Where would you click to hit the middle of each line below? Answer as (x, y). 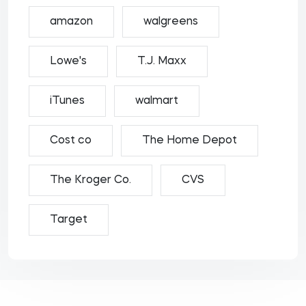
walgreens (171, 22)
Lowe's (68, 61)
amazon (71, 22)
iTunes (67, 101)
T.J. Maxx (162, 61)
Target (69, 220)
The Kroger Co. (91, 180)
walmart (157, 101)
